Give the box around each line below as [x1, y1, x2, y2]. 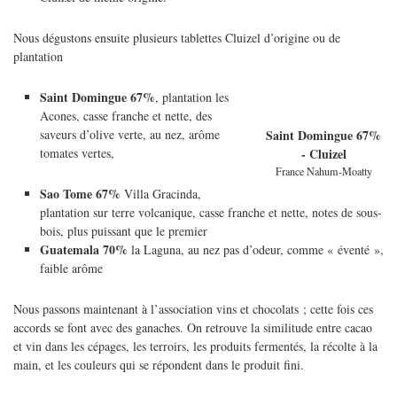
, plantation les [155, 88, 229, 105]
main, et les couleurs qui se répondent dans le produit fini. [13, 355, 304, 373]
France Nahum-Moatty [275, 164, 372, 179]
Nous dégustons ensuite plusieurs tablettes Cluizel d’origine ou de [13, 28, 340, 46]
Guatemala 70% [40, 239, 128, 259]
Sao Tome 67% [40, 183, 121, 203]
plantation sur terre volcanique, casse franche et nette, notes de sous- [40, 203, 382, 221]
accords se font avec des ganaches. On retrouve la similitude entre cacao [13, 318, 372, 336]
